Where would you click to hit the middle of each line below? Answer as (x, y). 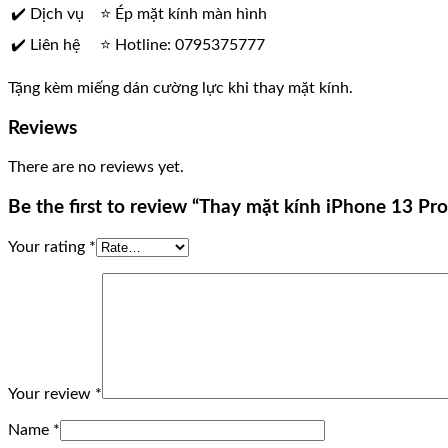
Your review (51, 393)
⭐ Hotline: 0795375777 (182, 44)
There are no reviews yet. (96, 167)
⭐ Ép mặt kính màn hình (183, 13)
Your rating (48, 246)
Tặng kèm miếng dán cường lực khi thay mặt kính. (180, 87)
